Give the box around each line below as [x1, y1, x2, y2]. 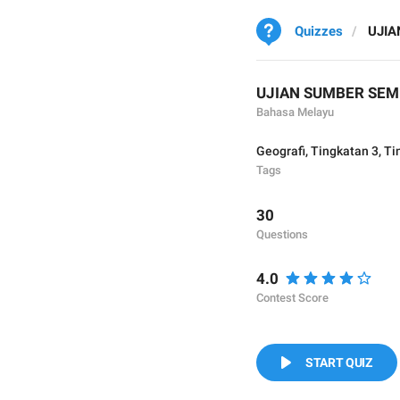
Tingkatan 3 [311, 144, 379, 158]
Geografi [256, 144, 305, 158]
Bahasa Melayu [256, 105, 334, 119]
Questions [256, 228, 308, 241]
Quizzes [295, 23, 343, 39]
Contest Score [256, 291, 329, 304]
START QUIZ [305, 355, 372, 370]
